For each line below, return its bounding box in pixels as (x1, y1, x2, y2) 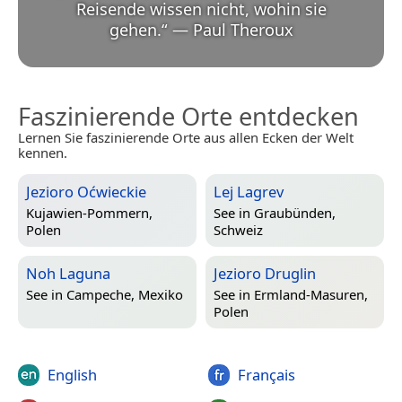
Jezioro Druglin (214, 263, 316, 284)
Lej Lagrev (214, 181, 284, 203)
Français (237, 364, 295, 386)
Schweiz (214, 220, 263, 239)
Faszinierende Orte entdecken (18, 100, 359, 134)
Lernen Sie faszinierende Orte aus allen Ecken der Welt (18, 128, 354, 147)
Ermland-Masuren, (254, 284, 368, 303)
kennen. (18, 144, 67, 162)
